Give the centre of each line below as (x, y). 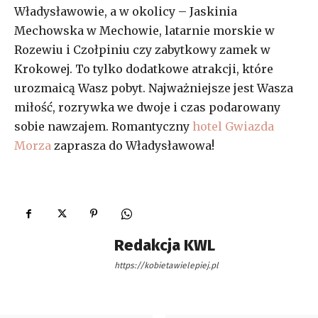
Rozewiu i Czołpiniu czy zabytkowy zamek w (142, 49)
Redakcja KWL (165, 245)
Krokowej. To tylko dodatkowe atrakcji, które (144, 68)
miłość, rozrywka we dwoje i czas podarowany (147, 107)
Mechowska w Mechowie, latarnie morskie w (144, 30)
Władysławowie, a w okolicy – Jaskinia (126, 11)
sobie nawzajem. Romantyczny (103, 126)
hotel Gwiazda (233, 126)
